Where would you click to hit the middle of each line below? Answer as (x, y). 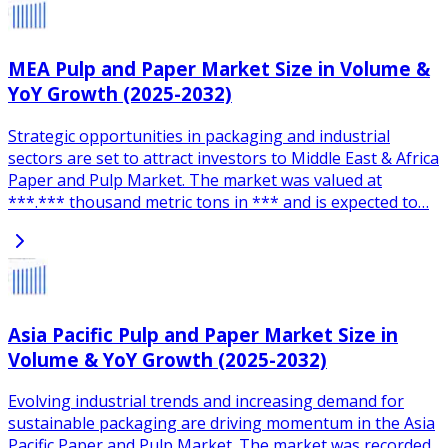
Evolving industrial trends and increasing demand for (206, 401)
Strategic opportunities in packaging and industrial (199, 135)
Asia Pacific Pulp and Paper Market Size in (203, 334)
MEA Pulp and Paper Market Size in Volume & (219, 69)
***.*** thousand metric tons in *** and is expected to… (218, 201)
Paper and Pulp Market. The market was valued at (195, 179)
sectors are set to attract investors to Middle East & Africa (223, 157)
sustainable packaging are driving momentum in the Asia (221, 423)
